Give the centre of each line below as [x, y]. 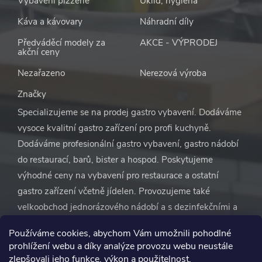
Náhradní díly [167, 22]
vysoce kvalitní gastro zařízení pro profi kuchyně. [114, 128]
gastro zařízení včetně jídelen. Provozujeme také [114, 192]
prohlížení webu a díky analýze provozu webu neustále [121, 246]
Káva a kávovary [50, 22]
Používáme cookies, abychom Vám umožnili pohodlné [120, 233]
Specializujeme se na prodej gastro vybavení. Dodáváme [130, 113]
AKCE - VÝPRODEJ [179, 43]
